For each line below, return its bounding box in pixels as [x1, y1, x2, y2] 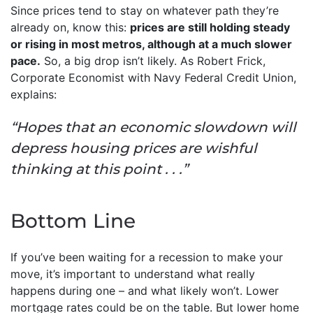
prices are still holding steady [130, 20, 290, 34]
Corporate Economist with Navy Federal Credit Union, [10, 70, 296, 85]
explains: [10, 87, 57, 101]
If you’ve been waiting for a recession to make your [10, 249, 283, 264]
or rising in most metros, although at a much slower [10, 36, 292, 51]
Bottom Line [10, 208, 136, 233]
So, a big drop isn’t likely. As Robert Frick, [41, 53, 265, 68]
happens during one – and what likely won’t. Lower [10, 283, 279, 298]
